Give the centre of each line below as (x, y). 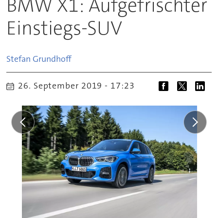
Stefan (19, 59)
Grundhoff (52, 59)
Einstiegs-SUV (64, 28)
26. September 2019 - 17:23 (79, 86)
